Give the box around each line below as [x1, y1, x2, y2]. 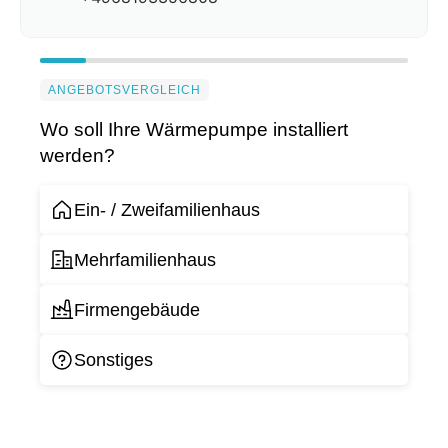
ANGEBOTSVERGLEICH [48, 83, 201, 97]
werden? [40, 145, 115, 166]
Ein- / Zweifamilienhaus [74, 199, 260, 220]
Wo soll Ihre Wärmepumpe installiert [40, 119, 348, 140]
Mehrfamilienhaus [74, 249, 216, 270]
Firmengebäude [74, 299, 200, 320]
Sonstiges [74, 349, 153, 370]
